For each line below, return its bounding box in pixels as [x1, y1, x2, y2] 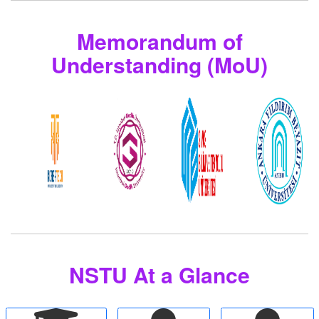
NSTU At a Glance [69, 259, 250, 291]
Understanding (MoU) [51, 49, 268, 80]
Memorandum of [76, 26, 243, 57]
